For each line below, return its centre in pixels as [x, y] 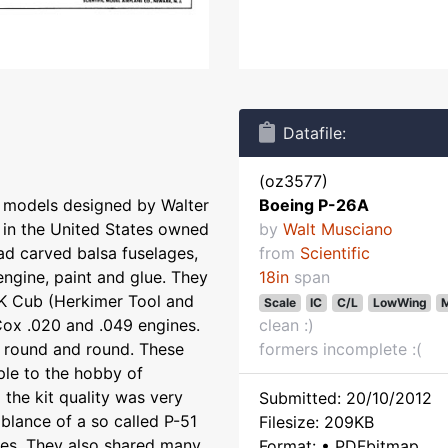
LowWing [399, 302]
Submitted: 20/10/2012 [345, 398]
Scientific [335, 253]
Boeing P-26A [314, 205]
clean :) [286, 325]
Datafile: [314, 133]
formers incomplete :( [340, 349]
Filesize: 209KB [316, 422]
